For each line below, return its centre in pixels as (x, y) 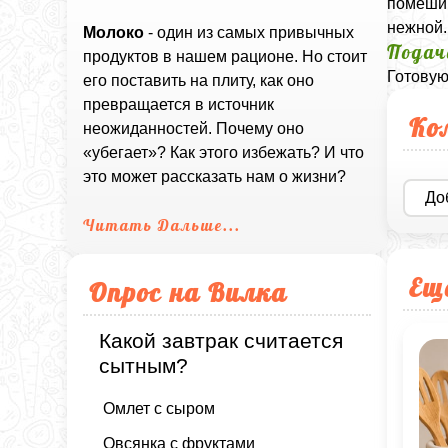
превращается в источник (179, 105)
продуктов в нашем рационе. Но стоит (225, 57)
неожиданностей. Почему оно (194, 129)
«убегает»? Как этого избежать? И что (224, 153)
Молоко (114, 33)
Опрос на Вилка (188, 292)
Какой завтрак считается (221, 341)
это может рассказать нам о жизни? (215, 177)
